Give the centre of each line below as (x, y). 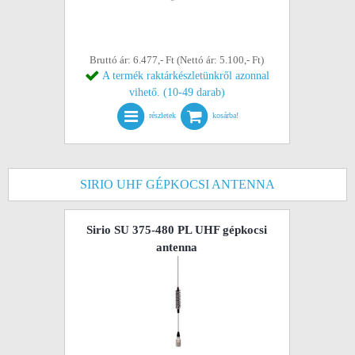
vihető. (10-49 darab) (177, 92)
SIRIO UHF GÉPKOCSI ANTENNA (177, 184)
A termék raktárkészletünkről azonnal (185, 76)
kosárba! (226, 116)
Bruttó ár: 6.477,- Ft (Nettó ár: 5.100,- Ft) (177, 60)
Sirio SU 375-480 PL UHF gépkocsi (177, 230)
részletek (163, 116)
